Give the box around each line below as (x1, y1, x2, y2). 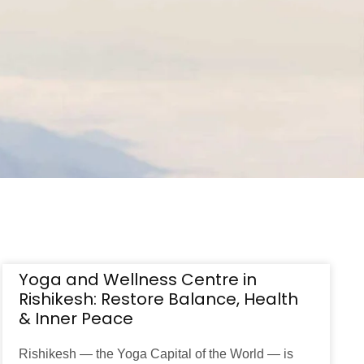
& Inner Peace (18, 307, 133, 331)
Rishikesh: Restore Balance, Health (18, 288, 298, 311)
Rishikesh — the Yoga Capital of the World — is (18, 347, 293, 362)
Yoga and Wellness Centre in (18, 268, 257, 292)
